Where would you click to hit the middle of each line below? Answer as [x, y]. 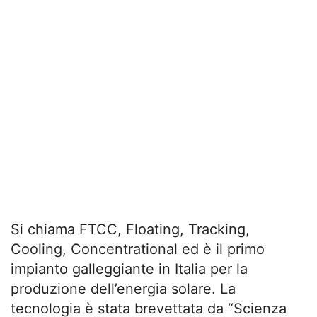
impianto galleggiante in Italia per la [129, 269]
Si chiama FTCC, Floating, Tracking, [130, 230]
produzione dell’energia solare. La [123, 289]
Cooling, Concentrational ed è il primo [138, 249]
